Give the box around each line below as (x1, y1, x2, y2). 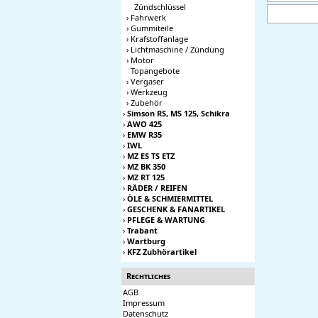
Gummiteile (131, 23, 173, 33)
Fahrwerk (131, 12, 166, 23)
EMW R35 (127, 129, 162, 140)
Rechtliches (126, 270, 170, 281)
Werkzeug (131, 87, 168, 97)
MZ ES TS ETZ (127, 150, 175, 161)
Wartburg (127, 236, 165, 246)
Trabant (127, 225, 158, 236)
